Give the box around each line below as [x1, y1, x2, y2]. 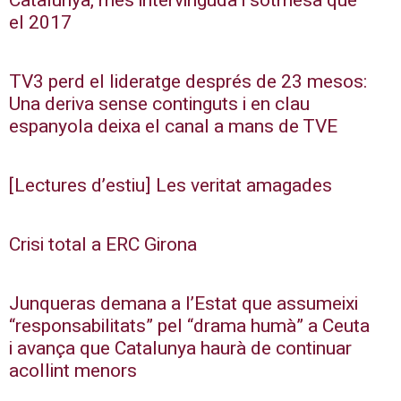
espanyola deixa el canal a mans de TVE [9, 113, 337, 141]
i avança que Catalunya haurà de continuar [9, 335, 352, 363]
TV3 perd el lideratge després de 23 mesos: [9, 68, 367, 97]
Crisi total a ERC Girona [9, 231, 197, 260]
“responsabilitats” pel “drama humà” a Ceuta [9, 312, 370, 341]
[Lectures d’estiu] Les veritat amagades [9, 172, 332, 200]
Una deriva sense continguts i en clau [9, 90, 310, 119]
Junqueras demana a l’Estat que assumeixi [9, 290, 358, 319]
